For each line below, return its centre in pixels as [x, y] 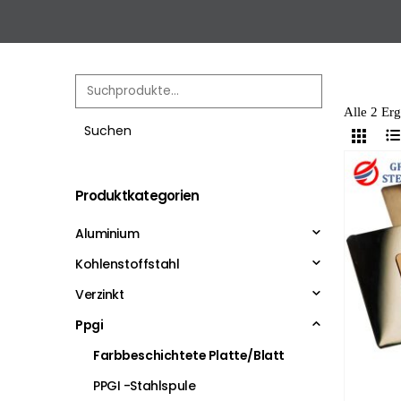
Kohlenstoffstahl [128, 264]
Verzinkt [100, 294]
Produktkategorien [137, 195]
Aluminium [107, 233]
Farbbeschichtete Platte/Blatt [189, 355]
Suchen [108, 130]
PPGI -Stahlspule [145, 385]
